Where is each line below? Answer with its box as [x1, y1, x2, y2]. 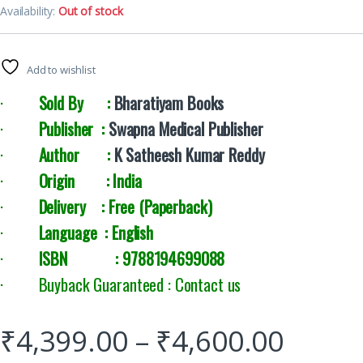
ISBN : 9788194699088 [38, 246, 225, 271]
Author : [38, 142, 114, 167]
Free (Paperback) [108, 194, 212, 219]
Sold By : [38, 90, 114, 115]
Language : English [38, 220, 153, 245]
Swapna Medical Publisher [108, 116, 263, 141]
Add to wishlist [26, 62, 96, 77]
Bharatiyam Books [113, 90, 224, 115]
